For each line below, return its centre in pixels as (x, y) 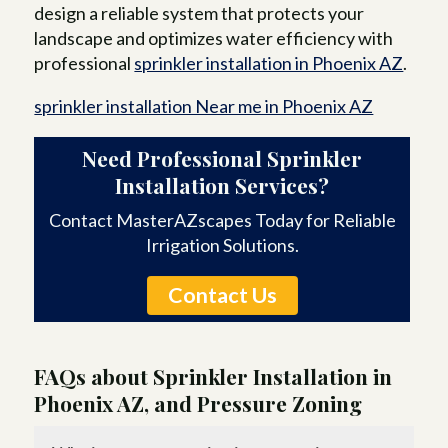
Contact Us (222, 294)
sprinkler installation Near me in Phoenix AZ (204, 106)
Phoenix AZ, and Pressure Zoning (198, 403)
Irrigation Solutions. (222, 244)
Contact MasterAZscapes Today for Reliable (222, 219)
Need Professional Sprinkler (222, 157)
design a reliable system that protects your (199, 13)
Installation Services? (222, 184)
